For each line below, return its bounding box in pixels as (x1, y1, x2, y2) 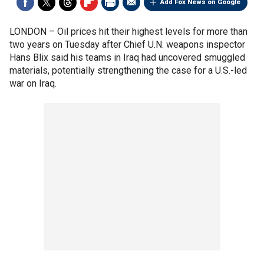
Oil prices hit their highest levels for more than (57, 26, 247, 37)
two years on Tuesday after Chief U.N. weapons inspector (9, 39, 245, 50)
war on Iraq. (9, 78, 57, 89)
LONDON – (9, 26, 57, 37)
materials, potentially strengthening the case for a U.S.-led (9, 65, 247, 76)
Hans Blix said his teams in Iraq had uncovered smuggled (9, 52, 245, 63)
